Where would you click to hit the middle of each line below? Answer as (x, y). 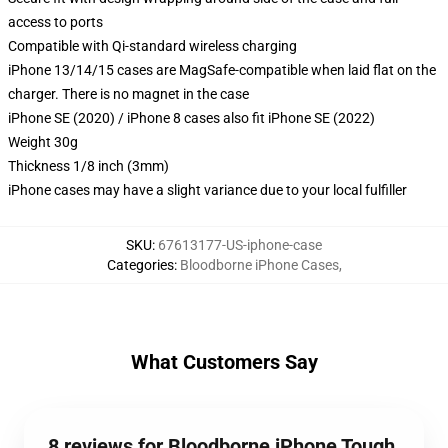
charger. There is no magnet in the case (128, 94)
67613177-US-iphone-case (240, 245)
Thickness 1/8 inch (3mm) (88, 166)
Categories (140, 265)
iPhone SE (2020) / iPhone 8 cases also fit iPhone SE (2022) (191, 118)
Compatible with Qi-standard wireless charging (152, 46)
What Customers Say (224, 362)
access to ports (55, 22)
